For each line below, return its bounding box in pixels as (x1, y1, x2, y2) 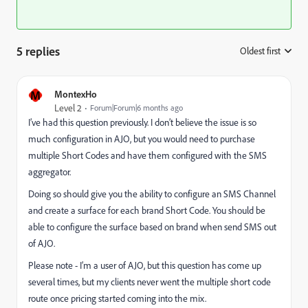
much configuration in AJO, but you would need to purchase (28, 133, 255, 145)
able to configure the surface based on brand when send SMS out (28, 221, 276, 233)
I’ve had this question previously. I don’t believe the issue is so (28, 116, 256, 129)
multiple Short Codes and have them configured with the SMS (28, 149, 267, 162)
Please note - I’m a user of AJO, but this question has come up (28, 259, 261, 272)
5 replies (16, 43, 60, 58)
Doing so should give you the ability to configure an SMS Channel (28, 188, 276, 200)
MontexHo (54, 88, 97, 100)
